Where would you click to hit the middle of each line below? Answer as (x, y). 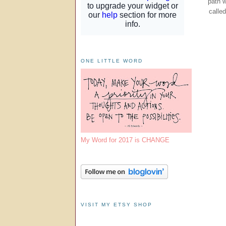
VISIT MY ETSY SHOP (117, 204)
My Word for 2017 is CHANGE (125, 140)
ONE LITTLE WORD (112, 61)
